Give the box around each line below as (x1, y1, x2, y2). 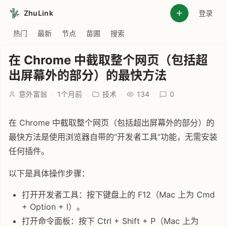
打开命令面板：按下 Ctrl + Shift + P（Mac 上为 (21, 216, 199, 226)
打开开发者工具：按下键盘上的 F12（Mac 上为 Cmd (21, 190, 215, 200)
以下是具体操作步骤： (9, 168, 90, 178)
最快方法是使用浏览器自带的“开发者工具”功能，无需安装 (9, 132, 217, 142)
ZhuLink (23, 9, 54, 17)
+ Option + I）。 (21, 202, 85, 212)
